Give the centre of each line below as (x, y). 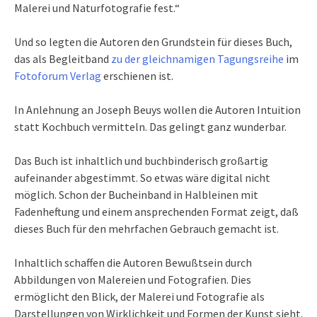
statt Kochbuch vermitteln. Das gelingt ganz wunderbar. (150, 126)
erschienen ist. (137, 75)
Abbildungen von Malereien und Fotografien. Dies (133, 279)
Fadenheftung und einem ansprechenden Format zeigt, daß (156, 211)
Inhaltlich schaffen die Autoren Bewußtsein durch (133, 262)
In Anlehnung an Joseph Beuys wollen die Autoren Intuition (157, 109)
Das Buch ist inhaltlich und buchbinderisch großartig (141, 160)
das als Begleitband (63, 58)
